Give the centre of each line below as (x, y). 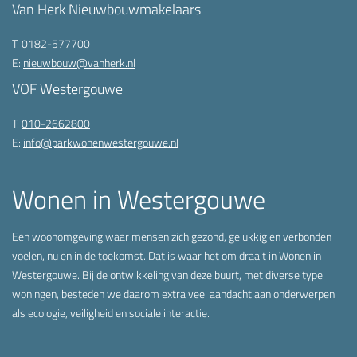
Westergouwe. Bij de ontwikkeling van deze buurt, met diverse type (167, 274)
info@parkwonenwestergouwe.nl (101, 142)
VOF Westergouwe (67, 88)
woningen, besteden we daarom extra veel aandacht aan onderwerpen (173, 293)
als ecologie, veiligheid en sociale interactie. (112, 312)
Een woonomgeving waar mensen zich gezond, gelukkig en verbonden (172, 236)
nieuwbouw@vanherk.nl (79, 62)
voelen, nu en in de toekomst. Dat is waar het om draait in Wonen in (167, 255)
